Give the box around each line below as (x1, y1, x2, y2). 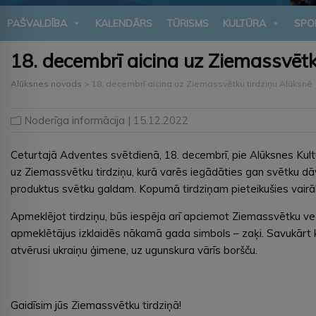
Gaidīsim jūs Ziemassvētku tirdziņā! (11, 298, 181, 312)
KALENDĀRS (95, 16, 152, 30)
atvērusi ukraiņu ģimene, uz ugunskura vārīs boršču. (11, 243, 257, 257)
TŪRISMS (166, 16, 209, 30)
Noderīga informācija (24, 113, 125, 127)
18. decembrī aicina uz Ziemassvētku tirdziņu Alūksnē (92, 78, 312, 89)
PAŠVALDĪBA (7, 16, 67, 30)
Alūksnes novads (11, 78, 82, 89)
